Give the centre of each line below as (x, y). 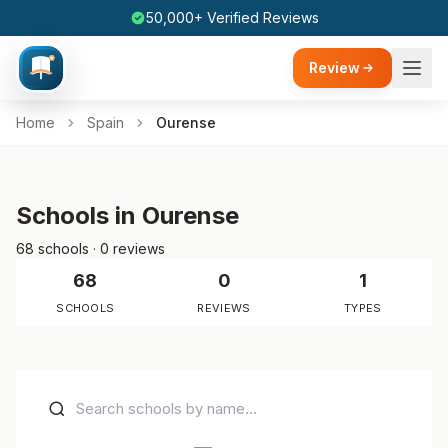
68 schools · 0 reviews (90, 248)
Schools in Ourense (127, 215)
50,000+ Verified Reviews (232, 17)
